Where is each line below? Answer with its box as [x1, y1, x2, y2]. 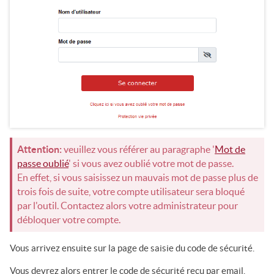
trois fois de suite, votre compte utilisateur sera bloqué [17, 186, 245, 198]
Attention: [17, 144, 62, 155]
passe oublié [17, 158, 68, 169]
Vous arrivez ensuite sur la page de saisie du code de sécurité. [10, 243, 254, 254]
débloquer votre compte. [17, 214, 120, 226]
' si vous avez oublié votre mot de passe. [68, 158, 234, 169]
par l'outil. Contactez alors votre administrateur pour [17, 200, 238, 212]
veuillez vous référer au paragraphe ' [62, 144, 215, 155]
